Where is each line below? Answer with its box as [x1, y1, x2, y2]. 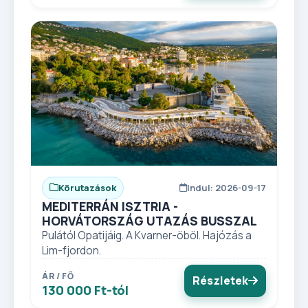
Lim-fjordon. [42, 243, 101, 258]
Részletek [192, 272, 248, 288]
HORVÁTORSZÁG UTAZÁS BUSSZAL [42, 212, 257, 229]
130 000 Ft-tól [42, 280, 129, 299]
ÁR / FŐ [42, 269, 74, 282]
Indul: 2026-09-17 [187, 181, 266, 194]
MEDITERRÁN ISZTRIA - [42, 197, 178, 214]
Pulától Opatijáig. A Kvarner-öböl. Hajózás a [42, 228, 252, 243]
